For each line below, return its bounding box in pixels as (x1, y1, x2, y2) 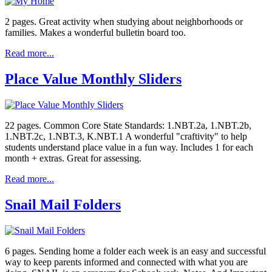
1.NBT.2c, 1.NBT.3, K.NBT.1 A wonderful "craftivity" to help (5, 131, 247, 141)
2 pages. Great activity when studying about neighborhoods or (5, 16, 243, 27)
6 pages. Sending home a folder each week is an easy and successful (5, 245, 266, 256)
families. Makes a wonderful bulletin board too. (5, 27, 186, 38)
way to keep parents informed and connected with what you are (5, 256, 248, 267)
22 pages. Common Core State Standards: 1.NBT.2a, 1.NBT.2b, (5, 120, 251, 131)
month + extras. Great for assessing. (5, 152, 141, 163)
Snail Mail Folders (5, 196, 121, 212)
